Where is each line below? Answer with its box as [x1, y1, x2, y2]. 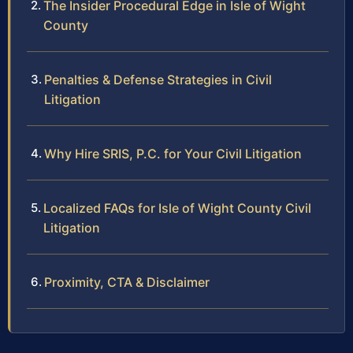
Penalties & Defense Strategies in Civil [44, 72, 272, 88]
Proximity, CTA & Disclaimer [44, 274, 210, 291]
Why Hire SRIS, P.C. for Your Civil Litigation [44, 146, 302, 162]
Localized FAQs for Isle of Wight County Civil [43, 200, 311, 217]
